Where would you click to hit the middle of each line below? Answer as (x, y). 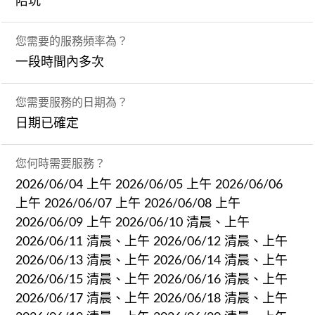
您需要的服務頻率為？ (72, 41)
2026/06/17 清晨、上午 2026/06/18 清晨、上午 (152, 298)
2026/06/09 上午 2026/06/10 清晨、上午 (133, 223)
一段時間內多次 (60, 62)
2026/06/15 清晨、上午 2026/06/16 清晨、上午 (152, 279)
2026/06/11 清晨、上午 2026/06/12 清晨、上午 (152, 242)
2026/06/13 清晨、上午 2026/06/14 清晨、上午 (152, 261)
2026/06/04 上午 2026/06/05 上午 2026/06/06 (149, 185)
